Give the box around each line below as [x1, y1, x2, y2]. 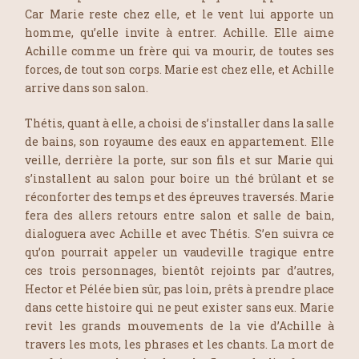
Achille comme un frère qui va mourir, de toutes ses [25, 42, 334, 58]
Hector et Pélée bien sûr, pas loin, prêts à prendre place [25, 280, 334, 296]
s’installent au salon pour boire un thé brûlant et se [25, 170, 334, 186]
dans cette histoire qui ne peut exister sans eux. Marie [25, 299, 334, 315]
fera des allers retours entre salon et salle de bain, [25, 207, 334, 223]
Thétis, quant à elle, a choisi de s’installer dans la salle [25, 115, 334, 131]
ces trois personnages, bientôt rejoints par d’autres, [25, 262, 334, 278]
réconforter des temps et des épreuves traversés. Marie [25, 188, 334, 204]
